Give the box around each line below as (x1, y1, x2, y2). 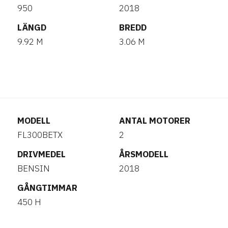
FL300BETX (17, 129, 63, 140)
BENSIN (17, 163, 50, 174)
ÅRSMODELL (119, 149, 168, 160)
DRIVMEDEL (17, 149, 66, 160)
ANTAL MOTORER (119, 115, 190, 126)
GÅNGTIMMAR (17, 182, 77, 193)
